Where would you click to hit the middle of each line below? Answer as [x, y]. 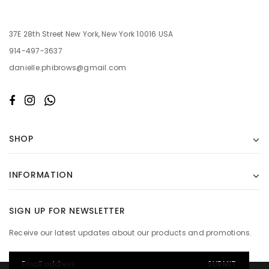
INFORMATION [41, 174]
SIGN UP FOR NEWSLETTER [67, 210]
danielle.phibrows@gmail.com [68, 67]
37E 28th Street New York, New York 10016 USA [91, 34]
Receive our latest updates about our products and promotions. [131, 233]
